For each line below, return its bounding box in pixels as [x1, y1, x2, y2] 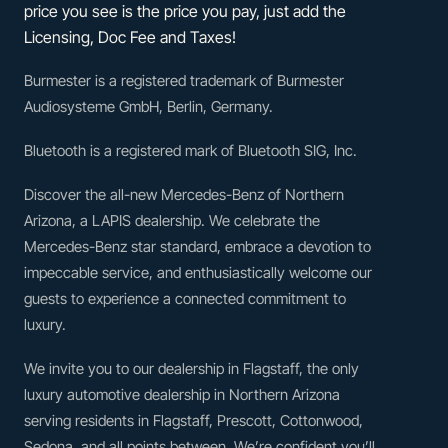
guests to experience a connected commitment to [24, 288, 346, 308]
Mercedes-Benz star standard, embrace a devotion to [24, 236, 371, 256]
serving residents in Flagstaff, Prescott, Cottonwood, [24, 410, 363, 430]
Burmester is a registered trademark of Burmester [24, 70, 344, 90]
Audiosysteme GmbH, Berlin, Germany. [24, 96, 273, 116]
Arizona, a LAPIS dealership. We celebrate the [24, 210, 320, 230]
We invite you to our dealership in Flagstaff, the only [24, 358, 359, 378]
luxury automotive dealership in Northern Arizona [24, 384, 340, 404]
